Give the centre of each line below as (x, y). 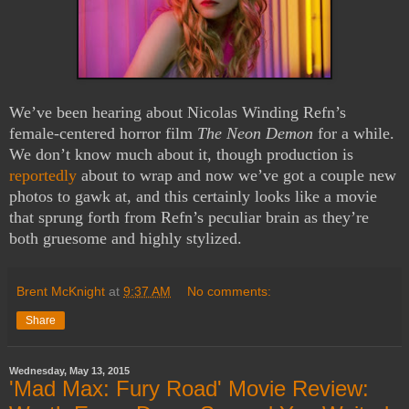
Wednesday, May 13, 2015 (69, 370)
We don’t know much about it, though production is (181, 154)
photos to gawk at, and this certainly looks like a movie (193, 196)
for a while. (354, 133)
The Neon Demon (255, 133)
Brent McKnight (61, 291)
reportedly (43, 175)
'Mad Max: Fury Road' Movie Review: (189, 388)
